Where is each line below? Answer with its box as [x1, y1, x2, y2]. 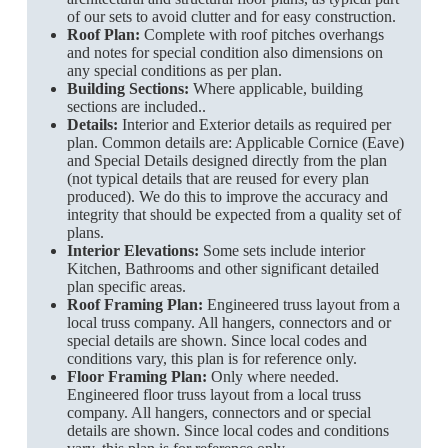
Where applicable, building [188, 79, 363, 97]
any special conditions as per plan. [66, 61, 282, 79]
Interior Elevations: [66, 241, 199, 259]
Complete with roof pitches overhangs [139, 25, 384, 43]
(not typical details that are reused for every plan [66, 169, 369, 187]
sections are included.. [66, 97, 206, 115]
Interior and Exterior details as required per [117, 115, 391, 133]
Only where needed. [206, 367, 339, 385]
